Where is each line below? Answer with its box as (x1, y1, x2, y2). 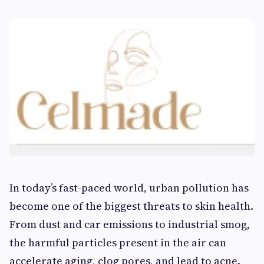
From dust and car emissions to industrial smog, (9, 216, 250, 232)
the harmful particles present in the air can (9, 235, 226, 250)
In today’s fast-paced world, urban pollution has (9, 180, 249, 195)
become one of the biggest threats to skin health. (9, 198, 253, 213)
